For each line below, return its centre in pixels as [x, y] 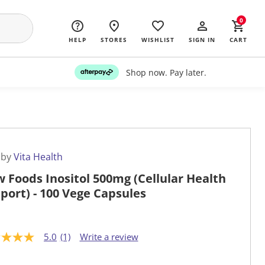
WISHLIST [158, 40]
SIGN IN [202, 40]
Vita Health [38, 157]
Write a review [109, 237]
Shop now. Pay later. [166, 72]
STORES [114, 40]
